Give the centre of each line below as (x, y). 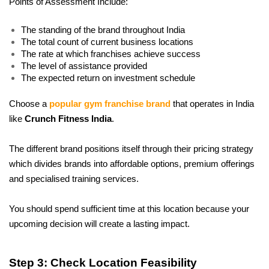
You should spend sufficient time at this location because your (129, 209)
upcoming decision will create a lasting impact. (99, 224)
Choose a (29, 104)
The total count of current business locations (107, 42)
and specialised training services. (75, 179)
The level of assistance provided (84, 66)
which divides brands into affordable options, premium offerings (132, 164)
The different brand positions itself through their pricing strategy (131, 149)
